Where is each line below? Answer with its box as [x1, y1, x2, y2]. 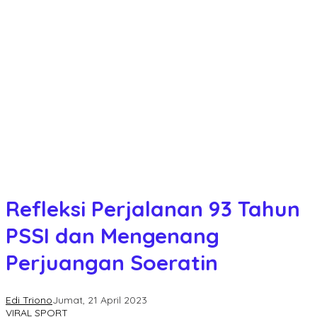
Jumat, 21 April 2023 [52, 294, 147, 307]
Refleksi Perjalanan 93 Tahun [6, 195, 300, 223]
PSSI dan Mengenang [6, 222, 219, 250]
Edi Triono [6, 294, 52, 307]
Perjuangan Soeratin [6, 249, 218, 277]
